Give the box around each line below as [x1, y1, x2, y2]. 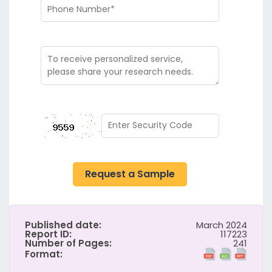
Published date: [25, 218, 101, 231]
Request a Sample [85, 166, 175, 181]
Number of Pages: [25, 236, 112, 250]
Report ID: [25, 227, 72, 240]
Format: [25, 247, 63, 260]
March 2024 [196, 218, 247, 231]
